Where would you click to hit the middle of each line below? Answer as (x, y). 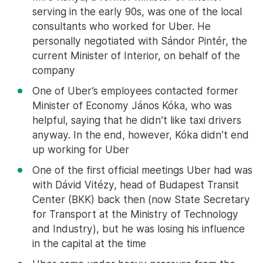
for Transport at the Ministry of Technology (135, 214)
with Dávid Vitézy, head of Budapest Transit (136, 185)
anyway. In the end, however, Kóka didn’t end (141, 135)
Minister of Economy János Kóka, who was (132, 106)
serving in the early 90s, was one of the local (137, 12)
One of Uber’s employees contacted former (135, 91)
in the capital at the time (89, 244)
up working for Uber (81, 150)
